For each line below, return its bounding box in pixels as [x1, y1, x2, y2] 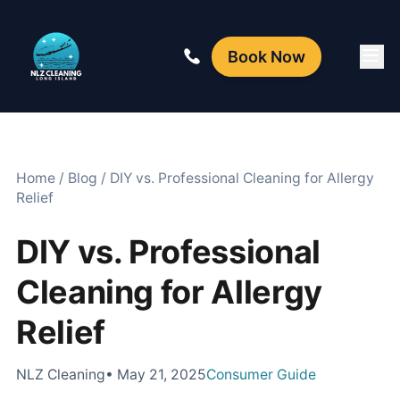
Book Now [228, 46, 306, 66]
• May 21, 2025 [105, 365, 206, 383]
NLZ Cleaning [16, 365, 105, 383]
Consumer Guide [206, 365, 316, 383]
